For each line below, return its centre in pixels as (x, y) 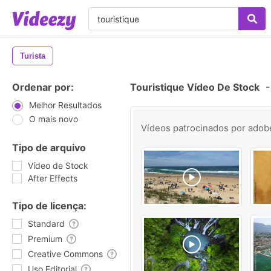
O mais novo (54, 119)
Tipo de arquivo (49, 148)
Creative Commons (65, 254)
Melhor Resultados (65, 105)
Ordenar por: (43, 87)
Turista (33, 56)
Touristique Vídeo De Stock (195, 87)
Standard (46, 224)
